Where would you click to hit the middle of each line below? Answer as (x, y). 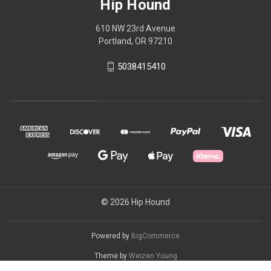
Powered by (111, 236)
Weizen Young (153, 256)
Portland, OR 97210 (135, 41)
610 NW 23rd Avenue (135, 28)
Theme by (111, 256)
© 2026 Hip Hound (135, 202)
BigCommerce (155, 236)
